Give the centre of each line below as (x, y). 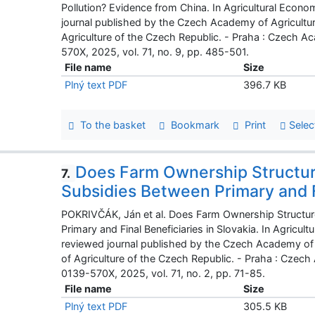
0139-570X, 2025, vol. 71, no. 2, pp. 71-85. (163, 274)
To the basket (110, 125)
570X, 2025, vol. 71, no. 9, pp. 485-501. (155, 51)
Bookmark (193, 125)
